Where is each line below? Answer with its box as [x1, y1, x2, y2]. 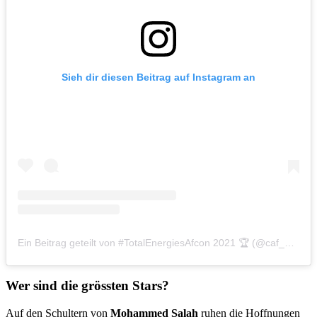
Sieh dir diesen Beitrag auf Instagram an [62, 71, 255, 83]
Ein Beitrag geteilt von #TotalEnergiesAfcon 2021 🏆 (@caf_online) [284, 236, 294, 248]
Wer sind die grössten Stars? [6, 278, 169, 294]
